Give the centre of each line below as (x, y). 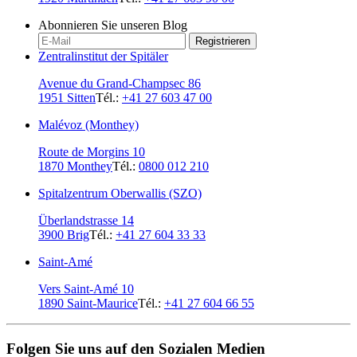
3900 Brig (64, 235)
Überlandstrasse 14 (86, 220)
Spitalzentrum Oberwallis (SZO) (120, 193)
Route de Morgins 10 (92, 152)
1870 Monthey (75, 166)
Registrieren (223, 41)
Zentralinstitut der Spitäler (103, 56)
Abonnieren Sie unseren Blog (113, 25)
